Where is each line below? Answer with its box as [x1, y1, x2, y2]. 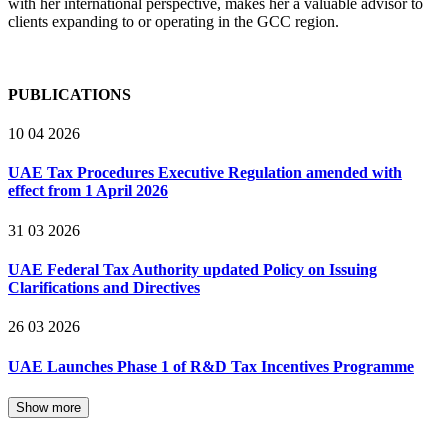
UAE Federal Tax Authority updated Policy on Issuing [8, 261, 377, 278]
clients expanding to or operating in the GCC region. [8, 12, 339, 30]
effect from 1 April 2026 [8, 182, 168, 200]
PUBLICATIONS [8, 85, 131, 103]
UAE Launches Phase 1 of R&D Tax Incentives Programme [8, 357, 414, 375]
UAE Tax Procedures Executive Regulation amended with [8, 164, 402, 182]
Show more [16, 399, 81, 415]
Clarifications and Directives [8, 279, 200, 296]
